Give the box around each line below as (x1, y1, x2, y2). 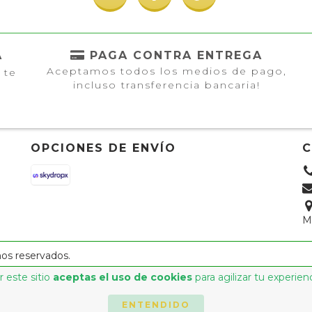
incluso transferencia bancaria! (72, 78, 260, 91)
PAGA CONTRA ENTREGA (90, 48, 263, 62)
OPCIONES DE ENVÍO (31, 141, 176, 155)
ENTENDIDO (122, 299, 190, 310)
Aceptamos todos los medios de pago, (46, 64, 287, 77)
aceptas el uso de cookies (52, 271, 192, 283)
